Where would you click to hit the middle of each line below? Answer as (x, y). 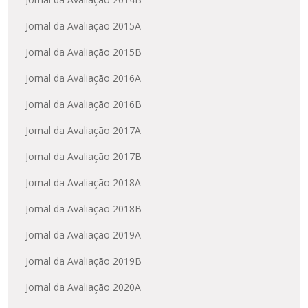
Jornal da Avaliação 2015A (83, 26)
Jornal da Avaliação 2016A (83, 78)
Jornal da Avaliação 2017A (83, 131)
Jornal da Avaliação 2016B (84, 104)
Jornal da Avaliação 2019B (84, 261)
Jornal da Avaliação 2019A (83, 235)
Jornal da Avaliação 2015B (84, 52)
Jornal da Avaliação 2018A (83, 183)
